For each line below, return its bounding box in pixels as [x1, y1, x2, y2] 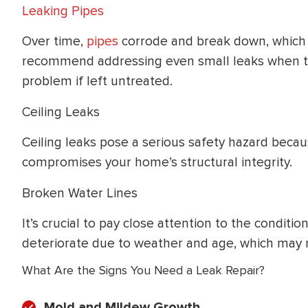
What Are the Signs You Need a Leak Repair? [22, 263, 265, 278]
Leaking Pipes [22, 2, 104, 19]
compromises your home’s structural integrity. [22, 154, 292, 171]
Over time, [22, 33, 87, 50]
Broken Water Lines [22, 184, 137, 201]
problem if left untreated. [22, 73, 173, 90]
